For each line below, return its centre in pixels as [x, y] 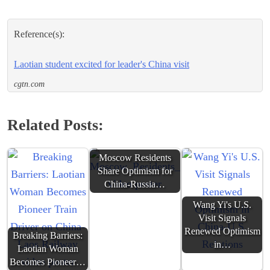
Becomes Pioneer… [48, 262]
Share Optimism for [135, 171]
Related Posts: [55, 125]
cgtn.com [29, 84]
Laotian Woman [48, 249]
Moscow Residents [135, 158]
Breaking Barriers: [48, 235]
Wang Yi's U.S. [222, 205]
